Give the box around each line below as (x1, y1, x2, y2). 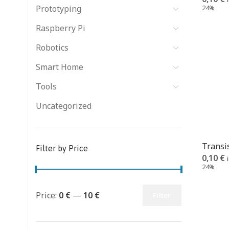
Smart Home (36, 61, 83, 73)
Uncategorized (36, 100, 91, 111)
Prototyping (36, 3, 81, 14)
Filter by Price (36, 144, 88, 153)
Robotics (36, 42, 68, 53)
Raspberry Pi (36, 22, 85, 34)
